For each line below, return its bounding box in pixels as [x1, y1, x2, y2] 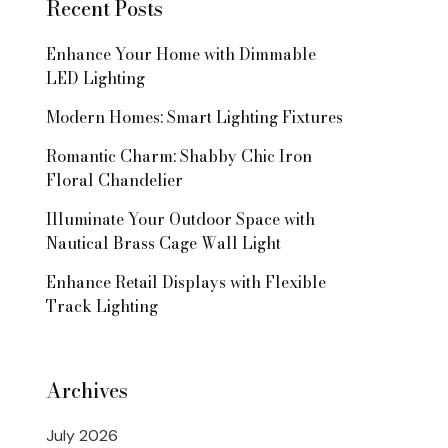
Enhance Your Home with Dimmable [46, 41, 316, 66]
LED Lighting [46, 65, 145, 90]
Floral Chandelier [46, 167, 183, 192]
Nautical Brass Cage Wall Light [46, 230, 281, 255]
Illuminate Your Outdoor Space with [46, 206, 315, 231]
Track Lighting [46, 293, 158, 318]
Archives [46, 374, 128, 406]
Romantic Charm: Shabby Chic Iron [46, 143, 312, 168]
